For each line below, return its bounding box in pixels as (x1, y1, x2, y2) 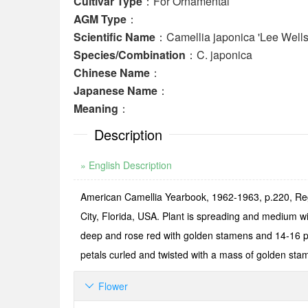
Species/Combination (74, 47, 186, 63)
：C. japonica (186, 47, 252, 63)
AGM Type (74, 11, 126, 27)
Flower (98, 279, 128, 293)
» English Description (80, 158, 172, 172)
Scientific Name (74, 29, 155, 45)
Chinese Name (74, 65, 150, 80)
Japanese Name (74, 82, 157, 98)
